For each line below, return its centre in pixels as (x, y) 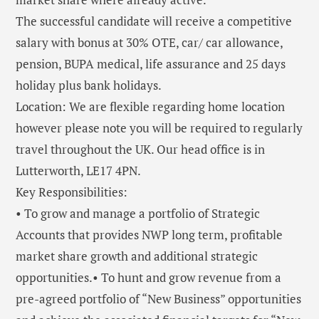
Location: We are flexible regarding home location (150, 107)
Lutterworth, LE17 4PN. (78, 171)
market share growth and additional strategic (137, 256)
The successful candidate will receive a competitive (154, 21)
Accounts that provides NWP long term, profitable (149, 235)
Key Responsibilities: (72, 192)
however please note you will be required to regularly (159, 128)
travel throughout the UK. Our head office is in (140, 150)
